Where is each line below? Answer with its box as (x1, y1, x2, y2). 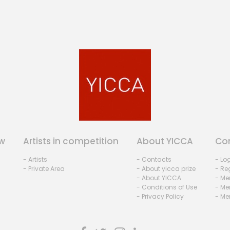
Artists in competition (23, 135, 119, 147)
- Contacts (136, 155, 171, 164)
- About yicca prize (136, 164, 196, 173)
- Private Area (23, 164, 65, 173)
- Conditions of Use (136, 182, 197, 191)
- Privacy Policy (136, 191, 184, 201)
